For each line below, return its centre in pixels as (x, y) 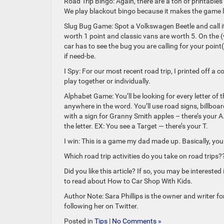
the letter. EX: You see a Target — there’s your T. (136, 126)
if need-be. (80, 56)
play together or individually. (107, 81)
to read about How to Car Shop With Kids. (128, 181)
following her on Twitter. (101, 206)
